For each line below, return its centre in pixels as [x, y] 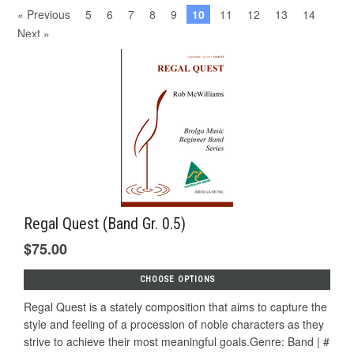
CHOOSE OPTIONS [177, 279]
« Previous [44, 15]
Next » [34, 34]
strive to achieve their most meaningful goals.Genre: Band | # [177, 341]
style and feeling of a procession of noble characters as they [174, 324]
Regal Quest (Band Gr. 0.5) [105, 223]
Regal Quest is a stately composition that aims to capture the [175, 306]
